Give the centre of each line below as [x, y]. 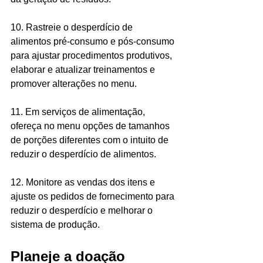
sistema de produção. [56, 225]
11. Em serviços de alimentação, [79, 112]
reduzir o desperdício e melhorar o [83, 211]
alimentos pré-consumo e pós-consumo [94, 42]
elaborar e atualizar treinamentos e [84, 70]
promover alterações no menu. [75, 84]
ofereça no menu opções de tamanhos [91, 126]
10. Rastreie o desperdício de [73, 28]
